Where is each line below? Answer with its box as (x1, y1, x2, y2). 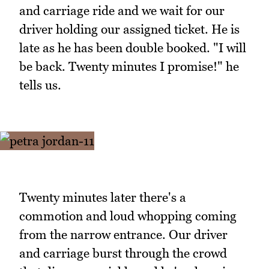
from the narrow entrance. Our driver (19, 226, 228, 242)
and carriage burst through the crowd (19, 245, 227, 261)
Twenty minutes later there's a (19, 189, 186, 205)
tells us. (19, 77, 61, 92)
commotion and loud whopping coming (19, 208, 237, 223)
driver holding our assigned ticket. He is (19, 21, 240, 37)
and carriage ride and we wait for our (19, 2, 225, 18)
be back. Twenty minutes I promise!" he (19, 58, 239, 74)
